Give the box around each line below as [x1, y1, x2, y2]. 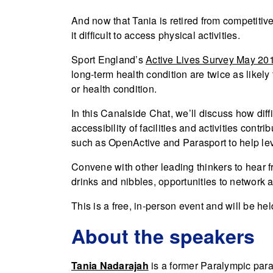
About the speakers [71, 222, 255, 250]
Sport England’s [71, 52, 146, 66]
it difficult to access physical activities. [71, 28, 240, 42]
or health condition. [71, 82, 157, 96]
